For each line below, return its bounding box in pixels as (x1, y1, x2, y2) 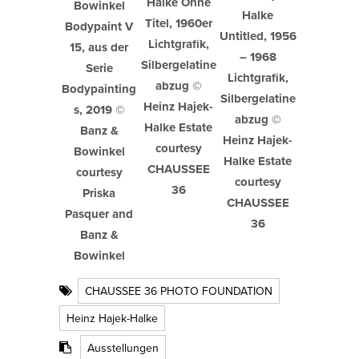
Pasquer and (65, 205, 133, 223)
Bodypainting (62, 80, 136, 98)
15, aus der (70, 38, 128, 56)
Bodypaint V (65, 18, 133, 35)
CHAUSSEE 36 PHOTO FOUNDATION (85, 283, 272, 299)
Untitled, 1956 (219, 27, 296, 46)
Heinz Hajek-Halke (67, 310, 158, 326)
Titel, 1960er (144, 14, 212, 32)
